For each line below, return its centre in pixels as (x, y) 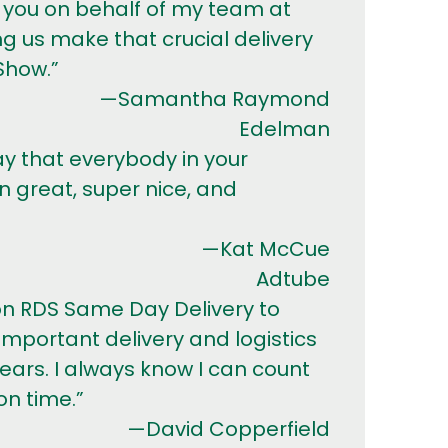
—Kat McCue (265, 249)
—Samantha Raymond (214, 99)
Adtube (292, 279)
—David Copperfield (228, 429)
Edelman (284, 129)
